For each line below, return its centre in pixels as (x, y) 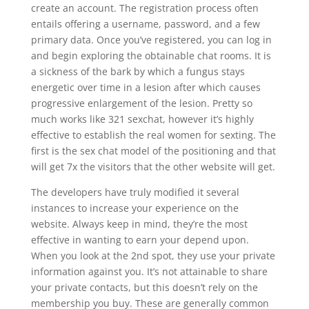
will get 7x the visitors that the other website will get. (153, 167)
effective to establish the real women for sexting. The (153, 135)
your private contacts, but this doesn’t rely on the (144, 287)
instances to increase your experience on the (134, 208)
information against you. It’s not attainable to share (149, 271)
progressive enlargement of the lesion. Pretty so (141, 103)
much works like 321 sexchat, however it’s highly (142, 119)
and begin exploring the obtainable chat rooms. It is (151, 56)
